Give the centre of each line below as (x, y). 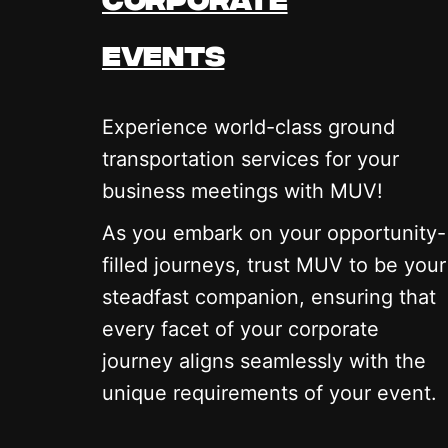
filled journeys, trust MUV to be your (274, 264)
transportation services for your (250, 158)
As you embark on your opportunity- (274, 232)
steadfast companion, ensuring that (269, 296)
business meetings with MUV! (242, 190)
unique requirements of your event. (269, 392)
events (163, 55)
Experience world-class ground (248, 126)
